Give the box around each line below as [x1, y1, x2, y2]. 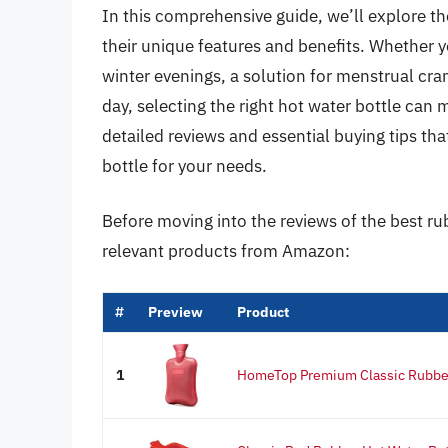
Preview [148, 302, 203, 321]
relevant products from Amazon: [102, 240, 350, 263]
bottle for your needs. [102, 154, 267, 177]
